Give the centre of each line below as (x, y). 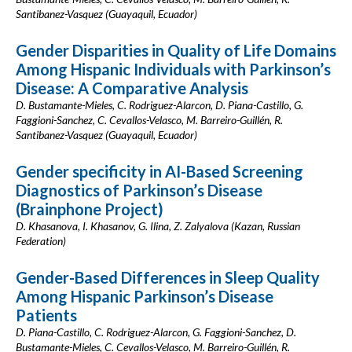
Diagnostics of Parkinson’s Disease (139, 190)
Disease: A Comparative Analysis (132, 88)
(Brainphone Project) (90, 209)
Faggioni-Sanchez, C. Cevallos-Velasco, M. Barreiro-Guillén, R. (149, 120)
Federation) (41, 241)
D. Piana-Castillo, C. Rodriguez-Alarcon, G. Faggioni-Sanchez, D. (156, 332)
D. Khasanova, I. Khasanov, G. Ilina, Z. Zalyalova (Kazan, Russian (158, 226)
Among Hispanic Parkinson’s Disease (145, 296)
